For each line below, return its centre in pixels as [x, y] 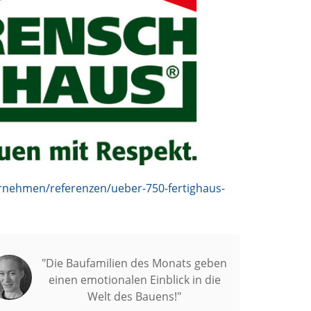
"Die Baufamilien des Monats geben [134, 263]
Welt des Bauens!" [134, 297]
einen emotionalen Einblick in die [134, 280]
